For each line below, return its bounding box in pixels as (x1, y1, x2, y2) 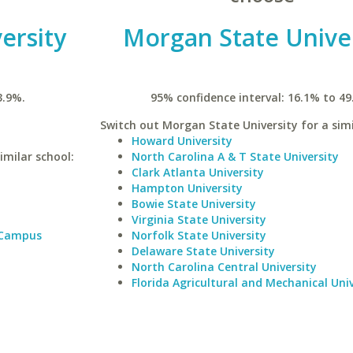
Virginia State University (131, 212, 266, 227)
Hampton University (131, 180, 243, 195)
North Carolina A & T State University (131, 149, 339, 164)
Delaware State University (131, 243, 275, 258)
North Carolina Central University (131, 259, 317, 274)
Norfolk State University (131, 228, 266, 243)
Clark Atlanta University (131, 165, 264, 180)
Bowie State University (131, 196, 256, 211)
